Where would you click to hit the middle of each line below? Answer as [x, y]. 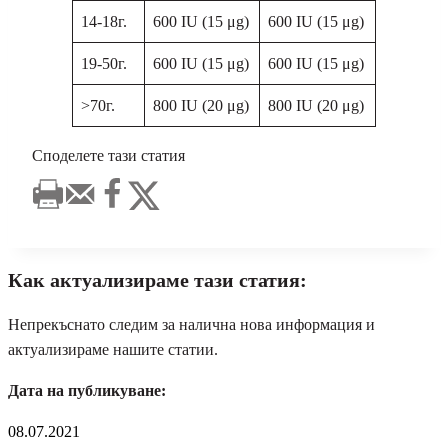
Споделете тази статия [108, 156]
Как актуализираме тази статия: [157, 280]
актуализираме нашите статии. [113, 350]
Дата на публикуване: [87, 391]
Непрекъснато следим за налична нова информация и [191, 325]
